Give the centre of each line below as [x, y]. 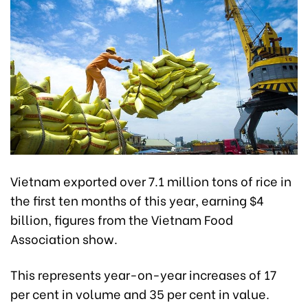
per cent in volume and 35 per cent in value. [140, 294]
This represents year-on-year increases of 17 [143, 274]
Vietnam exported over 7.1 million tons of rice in [151, 181]
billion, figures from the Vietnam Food [122, 219]
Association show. [64, 239]
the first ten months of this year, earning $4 [137, 200]
